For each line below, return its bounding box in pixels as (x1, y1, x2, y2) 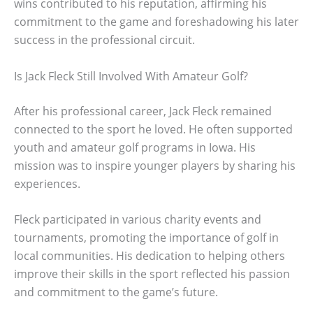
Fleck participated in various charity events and (14, 212, 261, 228)
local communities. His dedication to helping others (14, 248, 285, 264)
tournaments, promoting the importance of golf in (14, 230, 279, 246)
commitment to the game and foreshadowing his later (14, 14, 299, 30)
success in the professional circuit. (14, 32, 195, 48)
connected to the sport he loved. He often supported (14, 121, 293, 137)
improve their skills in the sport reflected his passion (14, 266, 290, 282)
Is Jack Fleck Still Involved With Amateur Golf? (14, 68, 248, 84)
